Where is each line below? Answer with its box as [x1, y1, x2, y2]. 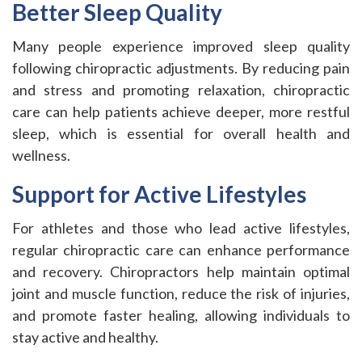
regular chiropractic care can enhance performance [12, 241, 350, 259]
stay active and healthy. [12, 328, 158, 346]
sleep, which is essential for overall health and [12, 124, 350, 142]
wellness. [12, 146, 70, 164]
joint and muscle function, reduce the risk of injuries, [12, 284, 350, 302]
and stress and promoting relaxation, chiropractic [12, 81, 350, 99]
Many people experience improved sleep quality [12, 37, 350, 55]
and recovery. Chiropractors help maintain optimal [12, 263, 350, 280]
